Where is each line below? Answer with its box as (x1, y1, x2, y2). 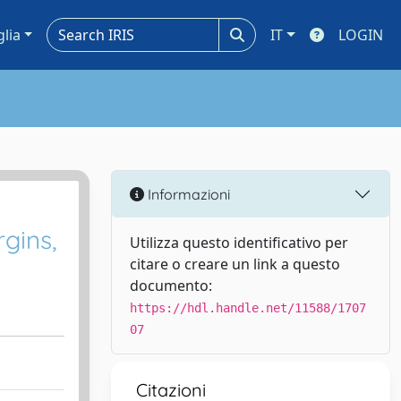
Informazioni (144, 184, 230, 203)
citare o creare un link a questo (130, 254, 340, 274)
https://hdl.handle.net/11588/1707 (130, 301, 366, 315)
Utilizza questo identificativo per (130, 233, 348, 252)
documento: (130, 276, 212, 295)
